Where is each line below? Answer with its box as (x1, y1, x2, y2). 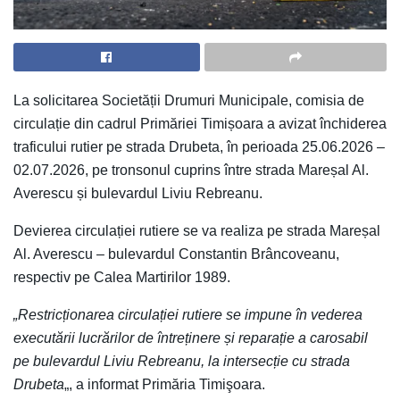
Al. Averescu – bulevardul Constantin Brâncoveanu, (13, 246, 339, 262)
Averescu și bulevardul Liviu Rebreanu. (13, 186, 262, 202)
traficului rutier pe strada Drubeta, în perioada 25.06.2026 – (13, 139, 385, 155)
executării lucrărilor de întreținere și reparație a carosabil (13, 330, 368, 346)
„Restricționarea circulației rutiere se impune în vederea (13, 307, 362, 323)
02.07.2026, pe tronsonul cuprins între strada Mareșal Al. (13, 162, 369, 179)
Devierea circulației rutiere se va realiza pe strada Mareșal (13, 223, 380, 239)
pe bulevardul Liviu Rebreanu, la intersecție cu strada (13, 354, 350, 370)
